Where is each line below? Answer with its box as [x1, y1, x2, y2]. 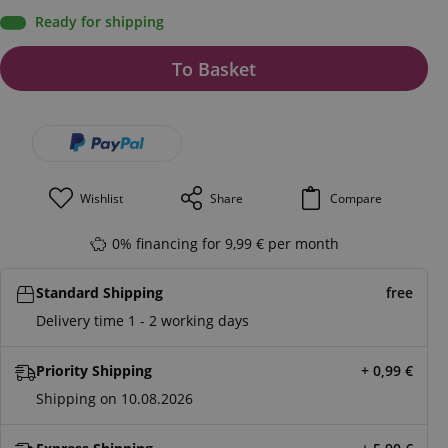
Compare [329, 189, 382, 206]
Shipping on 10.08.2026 [36, 388, 193, 408]
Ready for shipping [35, 12, 164, 31]
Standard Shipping [36, 282, 163, 302]
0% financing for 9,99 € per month [111, 233, 339, 253]
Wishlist [79, 189, 123, 206]
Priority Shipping [36, 360, 152, 380]
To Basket [172, 56, 256, 81]
